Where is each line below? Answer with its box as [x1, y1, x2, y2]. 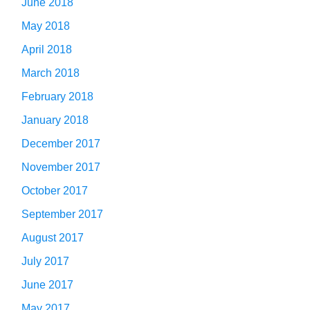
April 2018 [21, 43, 72, 55]
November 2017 [21, 161, 100, 173]
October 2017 [21, 184, 88, 197]
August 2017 [21, 231, 84, 244]
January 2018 [21, 113, 89, 126]
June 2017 [21, 278, 73, 291]
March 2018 [21, 66, 80, 79]
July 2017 [21, 255, 69, 267]
